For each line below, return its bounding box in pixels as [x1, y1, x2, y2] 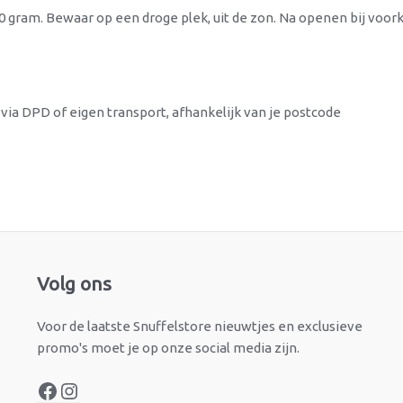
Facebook [35, 259, 130, 284]
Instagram [57, 259, 156, 284]
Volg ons [36, 273, 112, 295]
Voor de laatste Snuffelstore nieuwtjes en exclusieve [36, 318, 363, 335]
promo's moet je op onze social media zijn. [36, 340, 300, 356]
